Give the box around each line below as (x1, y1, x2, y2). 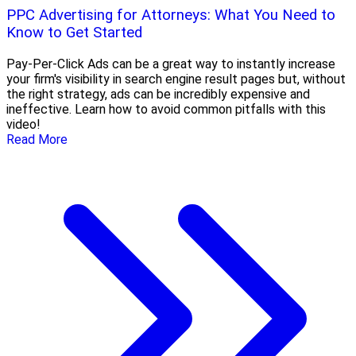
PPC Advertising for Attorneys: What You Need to (6, 6, 335, 25)
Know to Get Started (6, 24, 142, 42)
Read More (6, 132, 68, 148)
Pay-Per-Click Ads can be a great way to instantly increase (6, 56, 335, 72)
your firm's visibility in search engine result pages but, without (6, 72, 346, 87)
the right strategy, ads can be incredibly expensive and (6, 87, 310, 103)
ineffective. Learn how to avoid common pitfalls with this (6, 102, 326, 118)
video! (6, 117, 41, 133)
